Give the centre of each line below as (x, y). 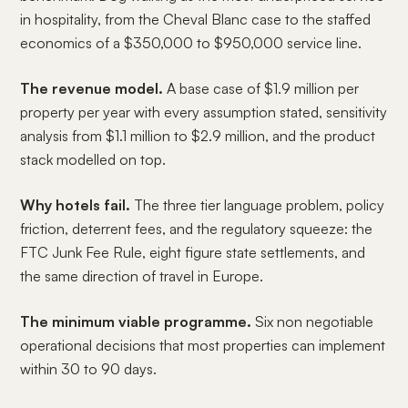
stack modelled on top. (93, 159)
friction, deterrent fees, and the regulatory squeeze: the (197, 229)
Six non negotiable (313, 321)
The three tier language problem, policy (258, 205)
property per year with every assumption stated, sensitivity (204, 112)
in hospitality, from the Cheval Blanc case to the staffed (196, 19)
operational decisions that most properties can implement (203, 345)
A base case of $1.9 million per (261, 88)
